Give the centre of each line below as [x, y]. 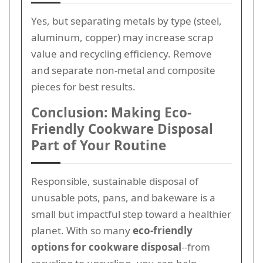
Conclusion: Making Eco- [111, 112]
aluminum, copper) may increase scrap [122, 37]
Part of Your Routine [99, 145]
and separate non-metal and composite [123, 70]
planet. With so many [82, 230]
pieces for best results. [83, 86]
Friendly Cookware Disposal [122, 129]
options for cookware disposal [106, 247]
